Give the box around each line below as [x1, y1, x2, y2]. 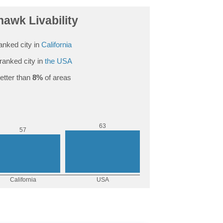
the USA [44, 56, 72, 65]
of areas [42, 73, 71, 82]
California [41, 40, 72, 49]
